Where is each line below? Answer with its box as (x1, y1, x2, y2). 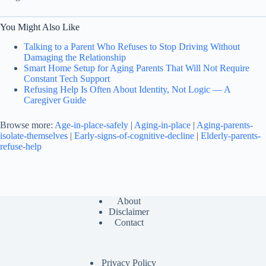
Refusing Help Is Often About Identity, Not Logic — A (24, 84, 230, 94)
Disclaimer (109, 207, 150, 217)
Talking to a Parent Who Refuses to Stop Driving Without (24, 41, 240, 52)
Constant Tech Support (24, 73, 110, 84)
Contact (114, 217, 144, 227)
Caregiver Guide (24, 94, 86, 105)
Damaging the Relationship (24, 52, 126, 62)
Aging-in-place (134, 119, 191, 130)
